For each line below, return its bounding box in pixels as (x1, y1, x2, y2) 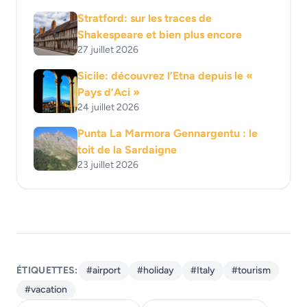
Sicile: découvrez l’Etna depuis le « (77, 69, 253, 82)
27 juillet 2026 (77, 43, 138, 56)
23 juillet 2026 (77, 158, 138, 171)
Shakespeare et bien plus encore (77, 27, 242, 41)
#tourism (231, 264, 271, 276)
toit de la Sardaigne (77, 143, 177, 156)
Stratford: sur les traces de (77, 11, 212, 25)
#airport (86, 264, 121, 276)
